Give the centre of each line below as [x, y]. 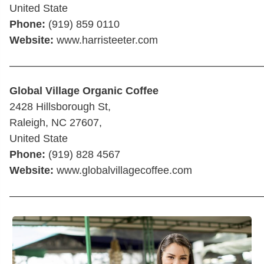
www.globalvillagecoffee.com [123, 170]
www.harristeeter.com [106, 40]
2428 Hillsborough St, [60, 107]
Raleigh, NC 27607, [56, 123]
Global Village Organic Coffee [84, 91]
